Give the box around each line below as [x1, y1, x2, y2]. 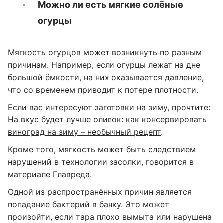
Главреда [53, 169, 90, 179]
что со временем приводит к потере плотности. [8, 85, 198, 95]
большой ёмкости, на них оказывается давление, [8, 72, 204, 82]
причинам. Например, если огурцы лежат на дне [8, 60, 200, 70]
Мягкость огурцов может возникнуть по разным [8, 47, 202, 57]
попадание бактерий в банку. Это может [8, 199, 169, 209]
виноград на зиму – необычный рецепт [8, 127, 161, 137]
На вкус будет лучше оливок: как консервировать [8, 114, 207, 124]
